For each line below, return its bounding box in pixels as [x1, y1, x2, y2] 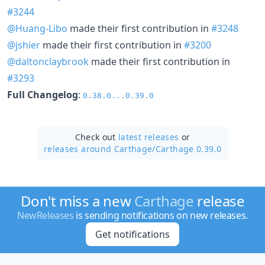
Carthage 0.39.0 [155, 143, 221, 154]
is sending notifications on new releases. [73, 209, 248, 222]
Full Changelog [7, 88, 78, 101]
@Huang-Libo [7, 21, 67, 35]
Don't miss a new [20, 191, 134, 211]
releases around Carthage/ [44, 143, 156, 154]
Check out [75, 131, 119, 143]
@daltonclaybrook [7, 54, 89, 68]
